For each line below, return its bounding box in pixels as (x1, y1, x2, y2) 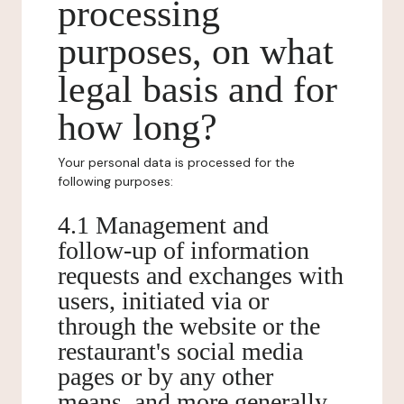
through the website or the (58, 312, 320, 340)
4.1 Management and (58, 211, 269, 239)
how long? (58, 106, 217, 148)
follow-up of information (58, 236, 309, 264)
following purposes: (58, 173, 173, 189)
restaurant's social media (58, 337, 303, 365)
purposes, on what (58, 31, 334, 72)
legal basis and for (58, 69, 337, 110)
